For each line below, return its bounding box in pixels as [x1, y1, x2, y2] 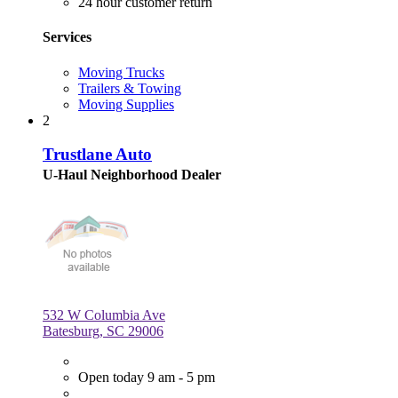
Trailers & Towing [78, 80, 181, 96]
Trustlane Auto [43, 145, 152, 164]
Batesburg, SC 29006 [43, 323, 163, 339]
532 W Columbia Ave [43, 307, 165, 323]
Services [43, 29, 92, 45]
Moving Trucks [78, 64, 164, 80]
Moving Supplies [78, 96, 174, 112]
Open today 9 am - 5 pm [78, 370, 215, 386]
